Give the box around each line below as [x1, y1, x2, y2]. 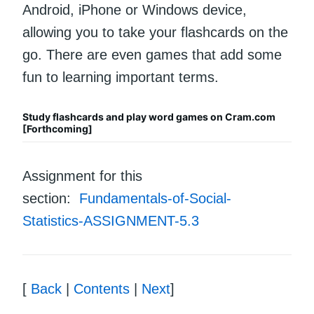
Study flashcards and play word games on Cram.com [22, 110, 275, 123]
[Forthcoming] [22, 122, 93, 135]
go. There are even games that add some [22, 46, 282, 62]
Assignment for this [22, 168, 142, 184]
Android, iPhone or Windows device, [22, 1, 247, 18]
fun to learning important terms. [22, 69, 219, 85]
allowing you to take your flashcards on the [22, 24, 288, 40]
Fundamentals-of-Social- [79, 190, 231, 206]
